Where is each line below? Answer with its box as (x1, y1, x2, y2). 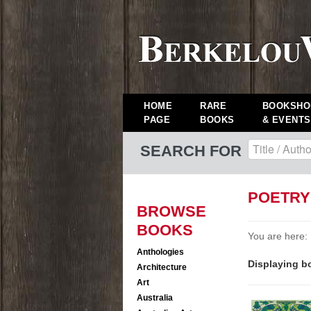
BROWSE (137, 203, 206, 220)
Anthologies (137, 247, 184, 257)
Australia (137, 293, 173, 303)
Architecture (137, 262, 187, 272)
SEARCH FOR (140, 142, 242, 160)
